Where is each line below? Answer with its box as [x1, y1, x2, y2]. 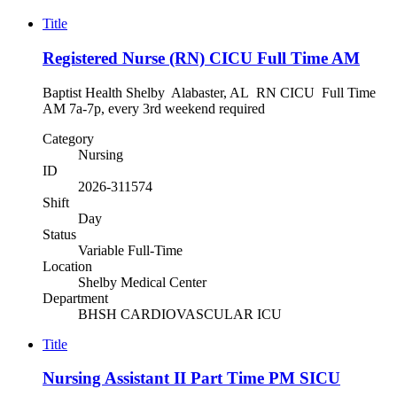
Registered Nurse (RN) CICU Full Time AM [43, 48, 360, 67]
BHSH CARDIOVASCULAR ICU [78, 306, 282, 322]
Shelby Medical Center [78, 274, 206, 290]
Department [43, 290, 108, 306]
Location [43, 258, 92, 274]
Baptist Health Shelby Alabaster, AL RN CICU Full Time [43, 84, 376, 100]
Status [43, 226, 76, 242]
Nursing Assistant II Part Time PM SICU [43, 369, 340, 388]
